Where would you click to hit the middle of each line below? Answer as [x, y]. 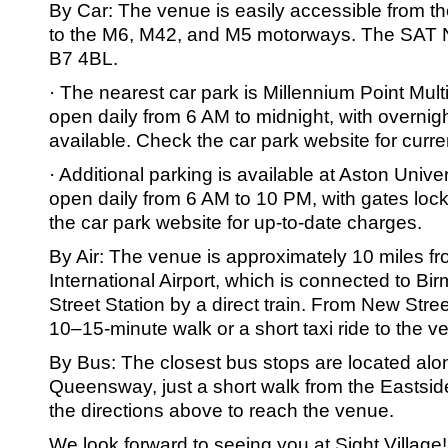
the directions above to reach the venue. [221, 410]
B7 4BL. [83, 58]
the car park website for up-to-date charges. [235, 222]
